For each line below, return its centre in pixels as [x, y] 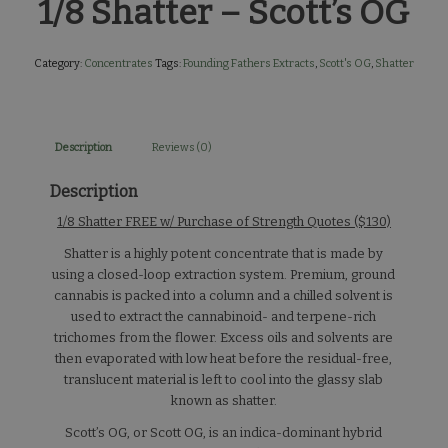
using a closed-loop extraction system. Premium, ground [224, 274]
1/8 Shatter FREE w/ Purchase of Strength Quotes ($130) [223, 221]
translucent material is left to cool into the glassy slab [224, 379]
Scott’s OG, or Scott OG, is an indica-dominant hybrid [224, 432]
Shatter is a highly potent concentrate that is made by [224, 253]
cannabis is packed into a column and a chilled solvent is [224, 295]
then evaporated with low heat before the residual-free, [224, 358]
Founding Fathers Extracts [248, 63]
